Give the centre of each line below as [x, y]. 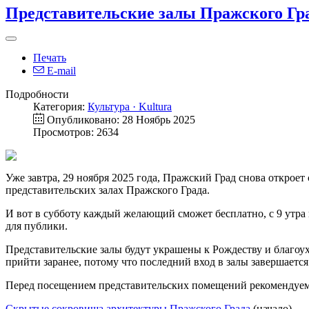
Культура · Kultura [130, 107]
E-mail [60, 71]
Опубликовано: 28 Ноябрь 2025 [121, 120]
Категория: [60, 107]
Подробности [37, 94]
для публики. [37, 226]
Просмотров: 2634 [76, 132]
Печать [50, 58]
